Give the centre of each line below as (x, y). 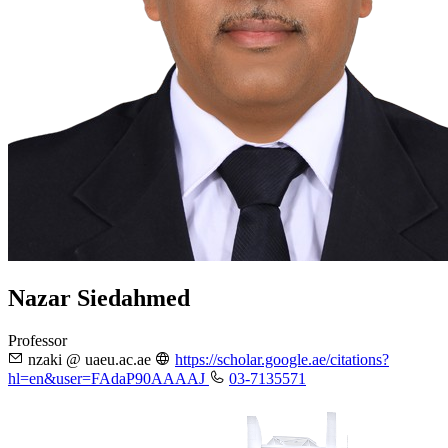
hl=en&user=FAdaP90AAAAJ (108, 378)
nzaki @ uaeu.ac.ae (89, 359)
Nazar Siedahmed (99, 297)
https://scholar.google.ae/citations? (282, 359)
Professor (37, 340)
